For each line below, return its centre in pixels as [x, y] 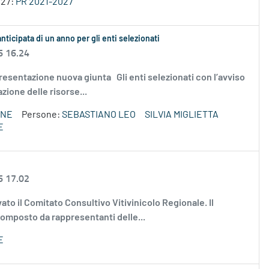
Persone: [42, 115]
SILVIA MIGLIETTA [182, 115]
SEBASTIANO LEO [99, 115]
